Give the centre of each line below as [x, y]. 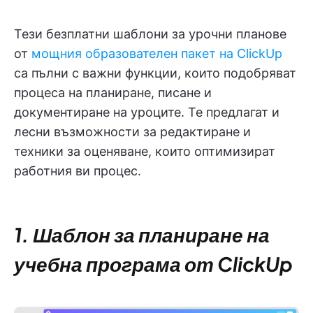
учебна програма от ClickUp [153, 263]
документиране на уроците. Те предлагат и [147, 112]
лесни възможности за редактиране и [132, 131]
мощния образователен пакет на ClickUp [157, 53]
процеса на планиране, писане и [113, 92]
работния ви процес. [78, 170]
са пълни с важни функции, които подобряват [155, 73]
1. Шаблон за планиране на [142, 234]
